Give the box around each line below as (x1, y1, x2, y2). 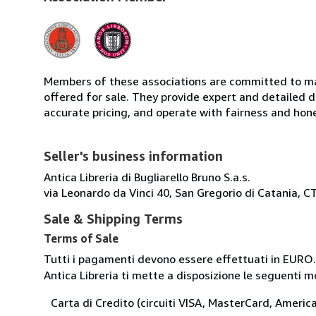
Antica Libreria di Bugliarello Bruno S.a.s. (44, 169, 250, 184)
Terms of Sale (44, 231, 119, 245)
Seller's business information (44, 147, 223, 164)
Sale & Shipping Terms (44, 210, 183, 226)
